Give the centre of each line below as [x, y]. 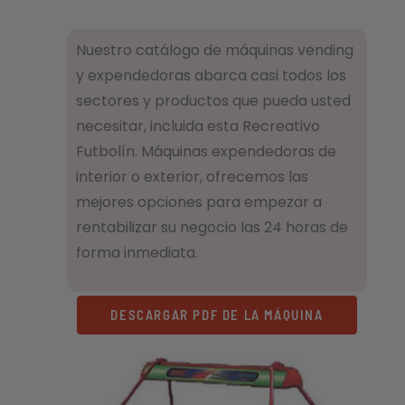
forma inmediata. [137, 253]
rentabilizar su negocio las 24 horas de [212, 228]
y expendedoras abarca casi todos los [211, 76]
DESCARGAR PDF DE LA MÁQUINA [217, 315]
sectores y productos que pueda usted [213, 101]
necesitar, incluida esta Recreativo [198, 127]
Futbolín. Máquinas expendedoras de [206, 152]
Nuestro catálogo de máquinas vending [215, 51]
